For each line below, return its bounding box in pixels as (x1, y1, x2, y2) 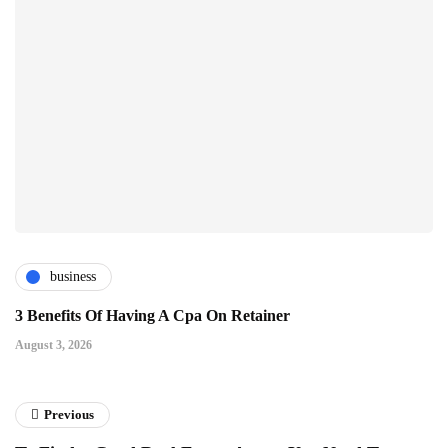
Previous (44, 406, 94, 422)
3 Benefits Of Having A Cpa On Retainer (15, 306, 290, 324)
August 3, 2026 (15, 337, 92, 352)
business (50, 269, 96, 285)
